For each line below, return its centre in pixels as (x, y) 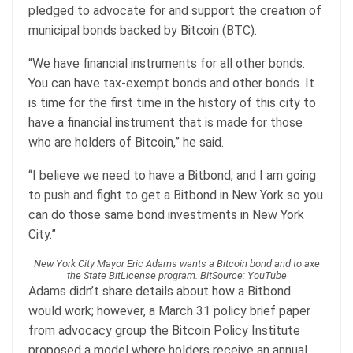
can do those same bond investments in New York (166, 215)
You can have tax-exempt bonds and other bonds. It (171, 84)
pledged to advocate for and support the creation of (175, 11)
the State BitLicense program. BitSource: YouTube (176, 276)
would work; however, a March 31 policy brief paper (169, 311)
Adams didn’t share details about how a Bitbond (160, 292)
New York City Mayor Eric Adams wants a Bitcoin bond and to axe (176, 264)
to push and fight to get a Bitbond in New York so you (176, 195)
